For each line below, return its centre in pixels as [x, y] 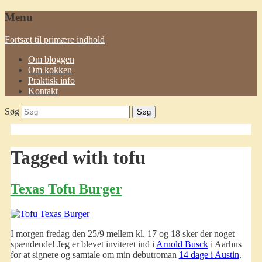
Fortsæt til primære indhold [55, 40]
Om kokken [50, 70]
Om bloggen [51, 60]
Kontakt [43, 91]
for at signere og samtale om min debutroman [94, 254]
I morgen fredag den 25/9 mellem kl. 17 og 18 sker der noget [122, 233]
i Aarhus [225, 244]
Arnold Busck [182, 244]
